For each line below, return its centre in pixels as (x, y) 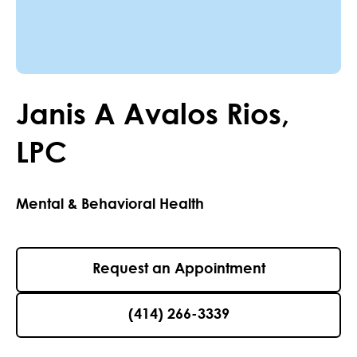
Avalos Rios (202, 114)
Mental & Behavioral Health (110, 205)
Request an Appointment (178, 269)
